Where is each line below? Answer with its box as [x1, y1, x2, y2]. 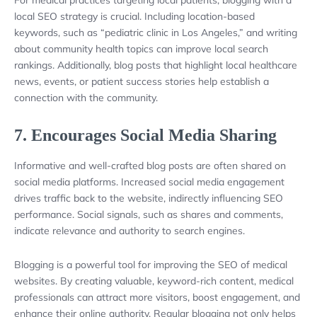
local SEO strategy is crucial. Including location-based [14, 9, 255, 23]
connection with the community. [14, 91, 158, 104]
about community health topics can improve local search [14, 42, 268, 55]
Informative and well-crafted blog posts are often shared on [14, 158, 286, 172]
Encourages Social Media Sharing [31, 125, 277, 144]
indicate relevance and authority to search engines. [14, 224, 245, 237]
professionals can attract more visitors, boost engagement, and [14, 290, 300, 304]
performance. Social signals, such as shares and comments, [14, 207, 283, 221]
